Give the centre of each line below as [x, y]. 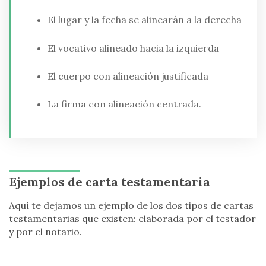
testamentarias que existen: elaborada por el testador [132, 219]
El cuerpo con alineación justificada [128, 76]
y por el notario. [45, 232]
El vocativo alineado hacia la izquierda [133, 48]
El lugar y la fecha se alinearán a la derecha [144, 20]
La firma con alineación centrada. [124, 104]
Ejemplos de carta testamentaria [110, 182]
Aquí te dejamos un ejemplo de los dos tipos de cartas [131, 206]
